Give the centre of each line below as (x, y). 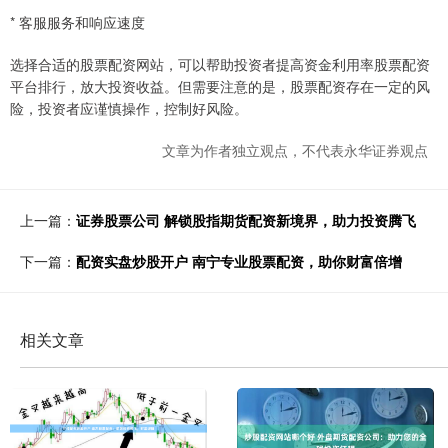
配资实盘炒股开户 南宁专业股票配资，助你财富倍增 (239, 261)
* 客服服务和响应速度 (77, 22)
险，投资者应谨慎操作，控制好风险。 (129, 108)
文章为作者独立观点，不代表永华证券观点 (295, 150)
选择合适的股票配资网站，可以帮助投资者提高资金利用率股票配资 (220, 64)
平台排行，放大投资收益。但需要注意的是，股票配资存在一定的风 (220, 86)
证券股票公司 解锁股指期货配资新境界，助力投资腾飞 (246, 220)
